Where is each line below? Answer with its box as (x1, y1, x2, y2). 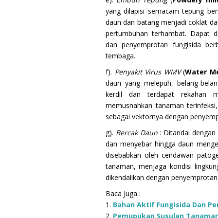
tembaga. (106, 51, 135, 60)
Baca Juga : (106, 188, 141, 198)
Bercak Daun (115, 127, 160, 137)
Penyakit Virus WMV (114, 67, 183, 76)
